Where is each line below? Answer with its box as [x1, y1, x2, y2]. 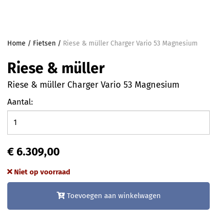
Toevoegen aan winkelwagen [64, 191, 161, 200]
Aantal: [7, 97, 33, 107]
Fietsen [33, 39, 56, 47]
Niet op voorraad [12, 168, 70, 176]
